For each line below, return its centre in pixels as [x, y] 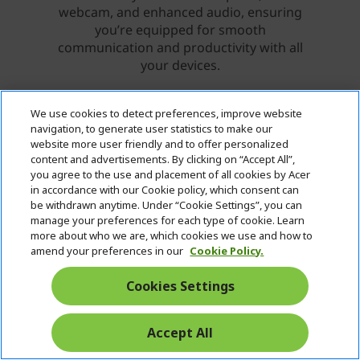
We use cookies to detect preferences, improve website [167, 113]
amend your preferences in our [108, 251]
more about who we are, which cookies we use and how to [172, 235]
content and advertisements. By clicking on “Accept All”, [163, 159]
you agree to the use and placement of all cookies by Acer [171, 174]
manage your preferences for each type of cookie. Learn [168, 220]
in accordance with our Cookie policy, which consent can [165, 190]
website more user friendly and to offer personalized [160, 144]
